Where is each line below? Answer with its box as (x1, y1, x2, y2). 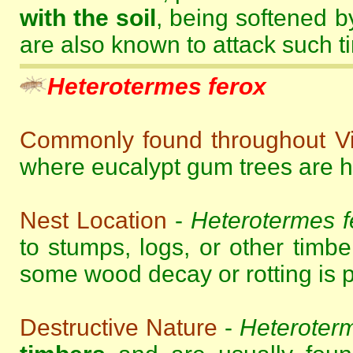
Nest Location (19, 207, 167, 233)
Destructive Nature (19, 314, 217, 340)
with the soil (19, 5, 156, 31)
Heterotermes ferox (46, 73, 266, 99)
